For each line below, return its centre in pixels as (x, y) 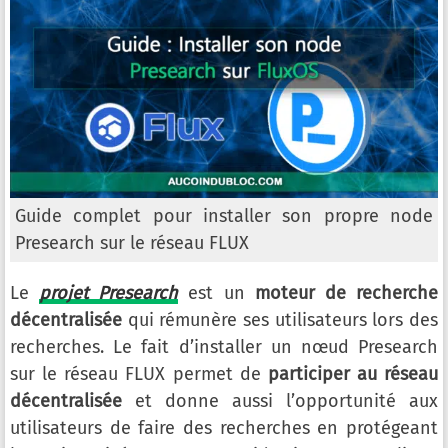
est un (216, 293)
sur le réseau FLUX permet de (139, 374)
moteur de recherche (346, 293)
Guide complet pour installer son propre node (224, 216)
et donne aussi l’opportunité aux (280, 401)
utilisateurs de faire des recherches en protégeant (224, 428)
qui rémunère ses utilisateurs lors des (280, 320)
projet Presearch (109, 293)
